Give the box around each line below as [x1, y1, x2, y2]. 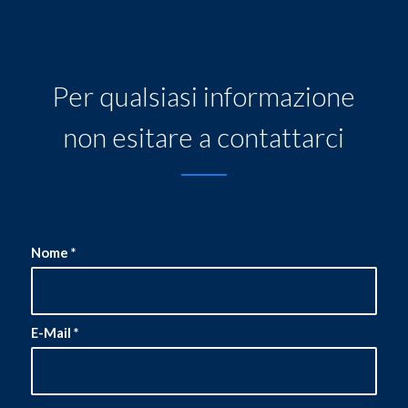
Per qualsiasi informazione [52, 78, 356, 112]
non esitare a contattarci [63, 119, 345, 153]
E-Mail [30, 323, 74, 341]
